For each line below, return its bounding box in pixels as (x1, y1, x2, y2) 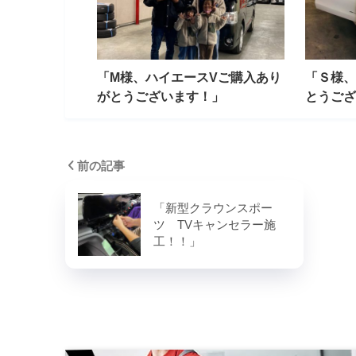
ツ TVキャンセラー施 (153, 218, 276, 232)
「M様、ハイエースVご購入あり (97, 70, 281, 85)
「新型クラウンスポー (153, 201, 273, 215)
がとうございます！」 (97, 89, 224, 104)
